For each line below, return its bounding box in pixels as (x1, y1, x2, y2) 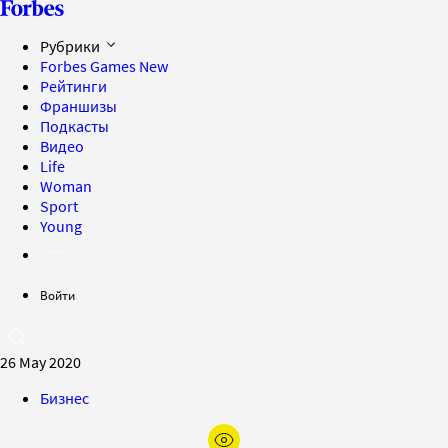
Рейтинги (40, 76, 107, 96)
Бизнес (40, 388, 89, 408)
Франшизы (40, 96, 117, 116)
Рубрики (40, 36, 103, 56)
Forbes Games (40, 56, 139, 76)
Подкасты (40, 116, 109, 136)
